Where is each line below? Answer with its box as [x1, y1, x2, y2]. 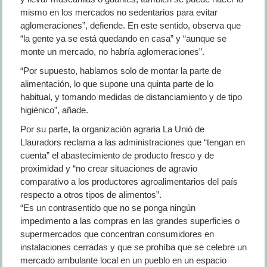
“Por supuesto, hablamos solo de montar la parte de [20, 66, 221, 76]
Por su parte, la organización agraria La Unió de [20, 124, 204, 134]
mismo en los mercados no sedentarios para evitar [20, 7, 218, 17]
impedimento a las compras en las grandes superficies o [20, 216, 240, 226]
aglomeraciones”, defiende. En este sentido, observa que [20, 20, 241, 30]
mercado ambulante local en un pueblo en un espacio [20, 255, 226, 265]
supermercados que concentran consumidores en [20, 229, 214, 239]
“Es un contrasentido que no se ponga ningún [20, 203, 195, 213]
